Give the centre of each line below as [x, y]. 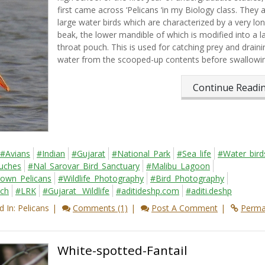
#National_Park [141, 154]
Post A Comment [185, 208]
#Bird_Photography [187, 179]
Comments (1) [100, 208]
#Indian [51, 154]
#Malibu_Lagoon [178, 166]
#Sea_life [194, 154]
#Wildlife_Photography [101, 179]
